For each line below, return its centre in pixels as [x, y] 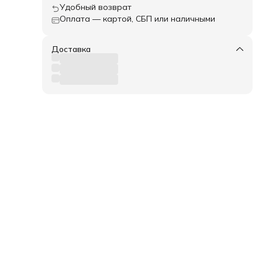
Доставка [71, 49]
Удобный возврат [96, 7]
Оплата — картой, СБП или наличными [137, 19]
